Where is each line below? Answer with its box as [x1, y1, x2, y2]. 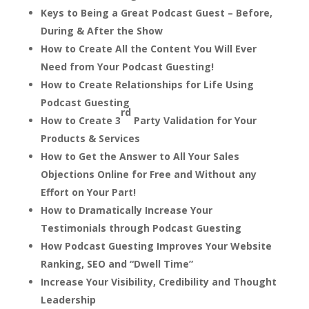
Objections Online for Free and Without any [40, 167, 257, 181]
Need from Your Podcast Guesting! [40, 59, 214, 73]
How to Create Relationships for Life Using [40, 77, 254, 91]
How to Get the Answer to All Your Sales [40, 149, 239, 163]
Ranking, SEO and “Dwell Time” [40, 257, 193, 270]
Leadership [40, 292, 96, 306]
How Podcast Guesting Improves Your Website [40, 239, 272, 252]
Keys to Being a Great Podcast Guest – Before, [40, 6, 272, 19]
